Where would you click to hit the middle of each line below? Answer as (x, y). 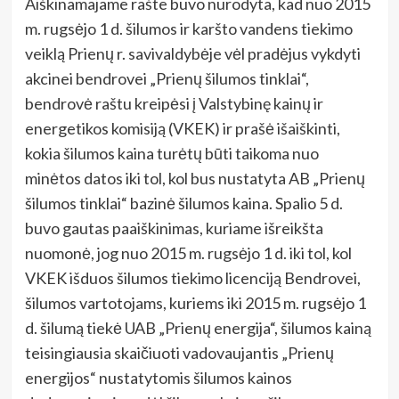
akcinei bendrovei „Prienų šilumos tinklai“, (167, 79)
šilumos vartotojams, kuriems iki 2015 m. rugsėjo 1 (195, 303)
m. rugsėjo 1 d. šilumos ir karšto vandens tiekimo (188, 29)
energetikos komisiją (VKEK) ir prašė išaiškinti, (182, 129)
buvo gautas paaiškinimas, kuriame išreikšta (174, 228)
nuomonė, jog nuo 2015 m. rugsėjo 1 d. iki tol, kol (188, 253)
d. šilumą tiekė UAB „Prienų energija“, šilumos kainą (198, 328)
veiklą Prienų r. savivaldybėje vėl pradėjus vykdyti (192, 54)
